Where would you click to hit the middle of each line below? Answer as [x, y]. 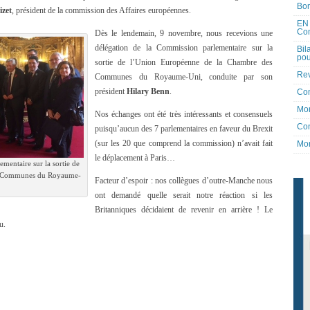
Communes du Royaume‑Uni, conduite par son [184, 77]
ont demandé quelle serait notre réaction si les [184, 195]
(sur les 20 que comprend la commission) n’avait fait [184, 143]
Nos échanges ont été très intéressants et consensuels [184, 114]
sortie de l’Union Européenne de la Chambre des [184, 62]
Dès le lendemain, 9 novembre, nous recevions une [184, 33]
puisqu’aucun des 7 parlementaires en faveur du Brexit [184, 129]
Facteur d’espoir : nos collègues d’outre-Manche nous [184, 181]
